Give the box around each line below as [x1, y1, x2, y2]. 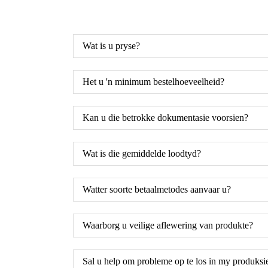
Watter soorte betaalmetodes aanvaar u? [83, 184, 231, 194]
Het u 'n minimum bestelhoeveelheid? [83, 76, 224, 87]
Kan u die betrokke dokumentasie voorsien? [83, 112, 248, 123]
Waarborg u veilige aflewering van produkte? [83, 220, 253, 230]
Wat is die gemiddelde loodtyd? [83, 148, 201, 159]
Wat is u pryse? [83, 40, 140, 51]
